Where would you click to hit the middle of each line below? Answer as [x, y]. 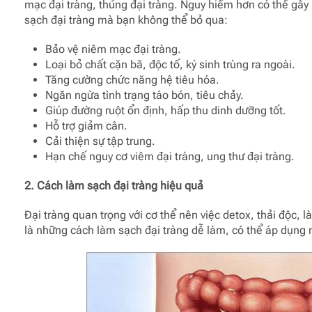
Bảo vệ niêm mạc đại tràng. [113, 49]
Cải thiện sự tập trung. [100, 141]
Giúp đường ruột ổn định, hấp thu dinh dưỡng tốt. [165, 110]
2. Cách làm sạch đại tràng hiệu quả [114, 185]
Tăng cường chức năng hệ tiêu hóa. [132, 79]
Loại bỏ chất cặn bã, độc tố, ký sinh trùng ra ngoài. [170, 64]
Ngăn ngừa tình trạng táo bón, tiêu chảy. [144, 95]
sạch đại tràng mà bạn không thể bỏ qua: [126, 19]
